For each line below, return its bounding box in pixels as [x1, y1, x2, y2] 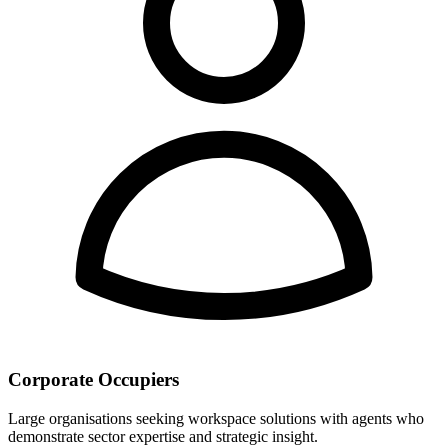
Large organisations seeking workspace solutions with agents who [8, 410, 424, 428]
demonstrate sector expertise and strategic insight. [8, 428, 318, 446]
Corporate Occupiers [8, 369, 179, 391]
